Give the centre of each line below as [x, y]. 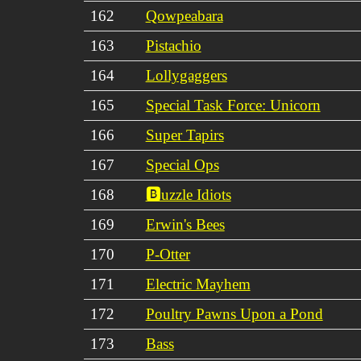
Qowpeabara [184, 15]
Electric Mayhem [198, 284]
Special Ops [182, 164]
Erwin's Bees [185, 224]
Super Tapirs [185, 135]
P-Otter [168, 254]
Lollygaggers [186, 75]
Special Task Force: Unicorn [233, 105]
